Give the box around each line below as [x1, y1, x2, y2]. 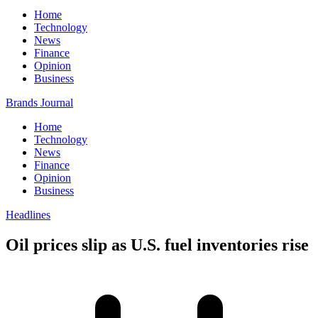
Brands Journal [6, 97, 73, 109]
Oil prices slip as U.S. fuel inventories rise [6, 235, 309, 254]
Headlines [6, 209, 50, 221]
